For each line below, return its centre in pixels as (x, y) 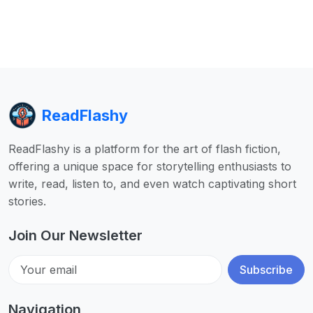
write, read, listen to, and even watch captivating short (152, 183)
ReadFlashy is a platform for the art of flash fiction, (145, 148)
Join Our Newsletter (75, 235)
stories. (27, 201)
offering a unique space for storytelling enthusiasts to (150, 166)
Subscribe (266, 269)
